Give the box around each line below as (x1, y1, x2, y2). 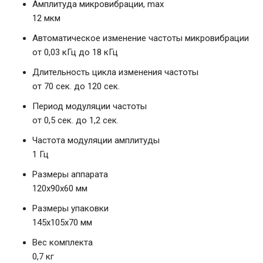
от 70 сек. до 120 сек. (32, 81, 120, 92)
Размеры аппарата (32, 169, 108, 180)
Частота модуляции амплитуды (32, 135, 160, 146)
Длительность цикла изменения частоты (32, 67, 198, 78)
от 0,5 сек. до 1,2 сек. (32, 115, 119, 126)
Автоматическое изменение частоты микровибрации (32, 33, 249, 44)
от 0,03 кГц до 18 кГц (32, 47, 118, 58)
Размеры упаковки (32, 203, 109, 214)
